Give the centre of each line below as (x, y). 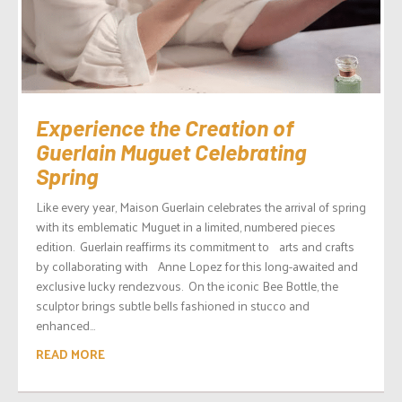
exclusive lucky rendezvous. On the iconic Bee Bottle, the (187, 286)
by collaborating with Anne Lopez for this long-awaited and (197, 266)
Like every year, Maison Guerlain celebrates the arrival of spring (201, 207)
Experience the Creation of (165, 127)
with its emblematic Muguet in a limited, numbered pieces (186, 227)
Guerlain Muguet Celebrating (171, 152)
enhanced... (66, 325)
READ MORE (70, 354)
